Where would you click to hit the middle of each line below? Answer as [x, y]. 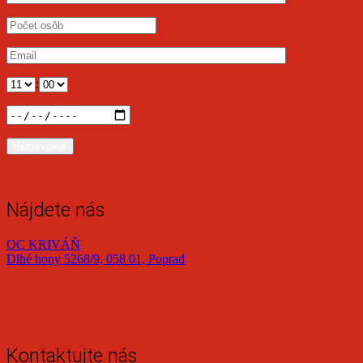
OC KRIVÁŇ [43, 245]
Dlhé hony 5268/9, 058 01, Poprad [96, 259]
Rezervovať [40, 147]
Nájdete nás [56, 210]
